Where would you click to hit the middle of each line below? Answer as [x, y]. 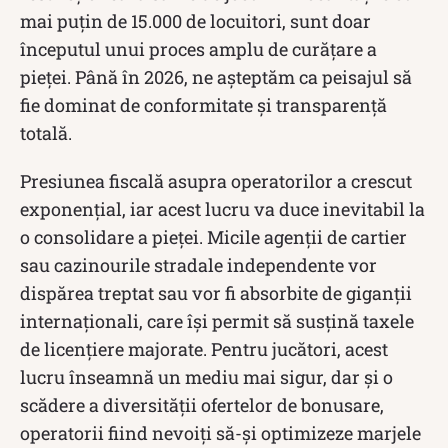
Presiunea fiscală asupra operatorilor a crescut [216, 180]
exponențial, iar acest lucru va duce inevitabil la [222, 208]
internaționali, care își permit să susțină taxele [217, 320]
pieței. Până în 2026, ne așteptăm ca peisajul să [216, 76]
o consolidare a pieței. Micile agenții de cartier [213, 236]
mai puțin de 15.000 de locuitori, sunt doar [195, 20]
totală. [46, 132]
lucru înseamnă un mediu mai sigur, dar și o [206, 376]
